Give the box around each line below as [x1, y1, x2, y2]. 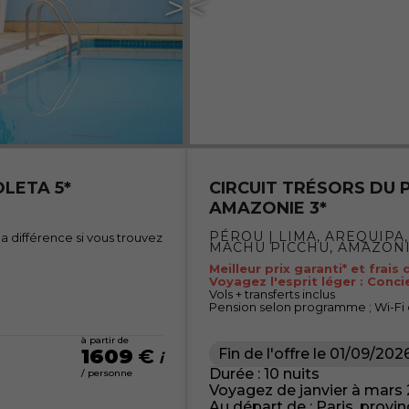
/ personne [81, 367, 132, 380]
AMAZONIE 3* [209, 197, 327, 218]
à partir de [81, 334, 129, 347]
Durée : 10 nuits [209, 365, 320, 383]
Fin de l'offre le [218, 345, 326, 363]
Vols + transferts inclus [209, 287, 335, 302]
